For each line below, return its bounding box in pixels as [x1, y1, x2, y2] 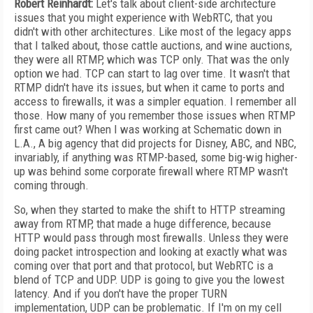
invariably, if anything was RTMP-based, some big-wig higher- [14, 150, 298, 164]
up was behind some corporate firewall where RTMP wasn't [14, 164, 288, 178]
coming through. [14, 178, 89, 192]
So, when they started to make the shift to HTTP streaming [14, 203, 285, 217]
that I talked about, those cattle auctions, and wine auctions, [14, 38, 292, 52]
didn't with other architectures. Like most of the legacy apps [14, 24, 291, 38]
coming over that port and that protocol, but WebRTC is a [14, 259, 273, 272]
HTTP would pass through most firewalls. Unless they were [14, 231, 289, 245]
